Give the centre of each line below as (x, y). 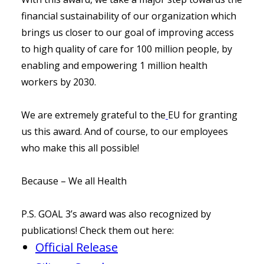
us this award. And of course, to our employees (125, 131)
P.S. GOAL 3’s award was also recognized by (116, 214)
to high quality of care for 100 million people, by (127, 49)
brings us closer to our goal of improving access (128, 32)
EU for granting (203, 115)
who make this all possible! (81, 148)
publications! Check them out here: (98, 230)
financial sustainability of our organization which (129, 16)
